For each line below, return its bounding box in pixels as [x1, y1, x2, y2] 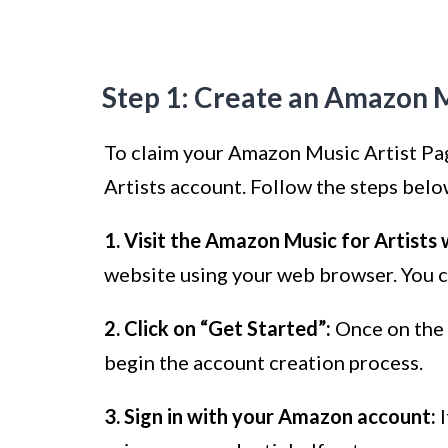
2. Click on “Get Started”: [104, 316, 331, 341]
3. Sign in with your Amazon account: [104, 404, 436, 429]
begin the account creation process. [104, 350, 423, 375]
